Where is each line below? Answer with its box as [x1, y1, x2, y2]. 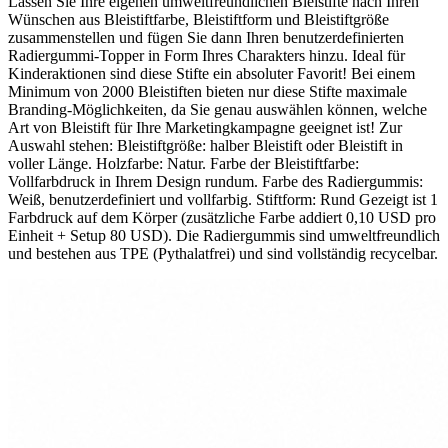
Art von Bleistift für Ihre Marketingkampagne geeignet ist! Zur [8, 118, 402, 136]
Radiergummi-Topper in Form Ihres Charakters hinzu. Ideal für [8, 46, 405, 64]
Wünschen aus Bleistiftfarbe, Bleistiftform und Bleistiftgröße [8, 10, 389, 28]
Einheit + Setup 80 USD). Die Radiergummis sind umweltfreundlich [8, 226, 440, 244]
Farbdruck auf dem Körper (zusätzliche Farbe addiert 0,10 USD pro [8, 208, 436, 226]
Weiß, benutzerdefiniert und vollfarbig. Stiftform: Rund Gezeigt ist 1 [8, 190, 438, 208]
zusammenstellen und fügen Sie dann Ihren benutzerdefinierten [8, 28, 404, 46]
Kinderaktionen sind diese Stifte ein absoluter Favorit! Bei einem [8, 64, 415, 82]
